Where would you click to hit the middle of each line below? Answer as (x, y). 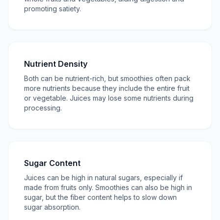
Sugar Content (52, 163)
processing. (43, 108)
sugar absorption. (52, 207)
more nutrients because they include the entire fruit (107, 88)
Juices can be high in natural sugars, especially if (103, 178)
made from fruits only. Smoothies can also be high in (108, 187)
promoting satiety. (53, 9)
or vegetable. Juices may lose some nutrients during (109, 98)
